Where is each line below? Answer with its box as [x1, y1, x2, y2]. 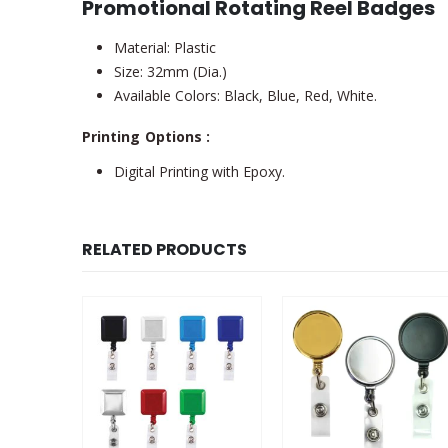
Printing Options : [82, 127, 211, 147]
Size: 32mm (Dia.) [114, 62, 227, 82]
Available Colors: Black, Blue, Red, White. [114, 86, 377, 106]
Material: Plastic [114, 38, 216, 58]
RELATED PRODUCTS [82, 238, 247, 262]
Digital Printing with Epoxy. [114, 162, 285, 182]
